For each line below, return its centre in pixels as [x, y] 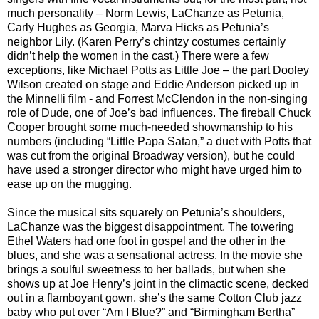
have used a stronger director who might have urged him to [155, 170]
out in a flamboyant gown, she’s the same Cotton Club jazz [155, 298]
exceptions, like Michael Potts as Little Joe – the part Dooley [158, 70]
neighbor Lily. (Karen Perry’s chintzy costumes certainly [146, 42]
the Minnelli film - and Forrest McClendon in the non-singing [157, 99]
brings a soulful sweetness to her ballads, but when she [146, 270]
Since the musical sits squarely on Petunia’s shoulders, [146, 213]
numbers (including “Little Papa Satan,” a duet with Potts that [159, 142]
